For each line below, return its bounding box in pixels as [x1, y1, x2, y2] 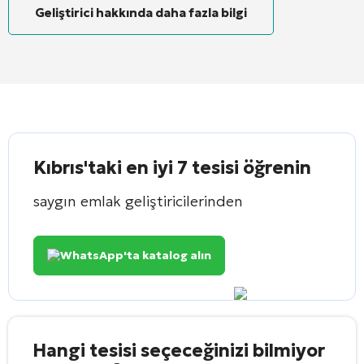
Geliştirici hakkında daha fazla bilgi [35, 4, 247, 20]
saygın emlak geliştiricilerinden [33, 191, 243, 210]
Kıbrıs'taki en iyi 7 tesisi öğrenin [33, 156, 311, 179]
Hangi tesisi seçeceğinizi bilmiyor [32, 339, 325, 362]
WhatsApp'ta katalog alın [60, 247, 211, 262]
